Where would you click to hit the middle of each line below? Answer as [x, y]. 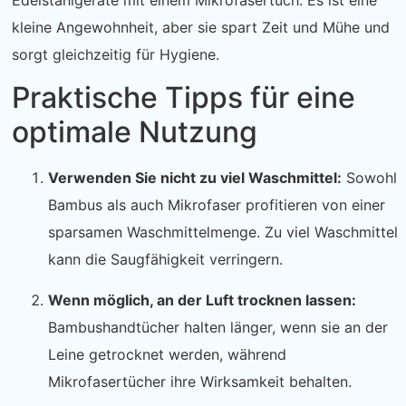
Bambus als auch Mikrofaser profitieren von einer [217, 205]
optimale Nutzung [135, 132]
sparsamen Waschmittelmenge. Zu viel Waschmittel [223, 232]
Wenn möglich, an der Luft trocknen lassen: [202, 300]
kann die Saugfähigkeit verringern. [165, 260]
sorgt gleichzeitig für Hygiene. [116, 55]
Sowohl [369, 178]
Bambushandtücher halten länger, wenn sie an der [218, 327]
